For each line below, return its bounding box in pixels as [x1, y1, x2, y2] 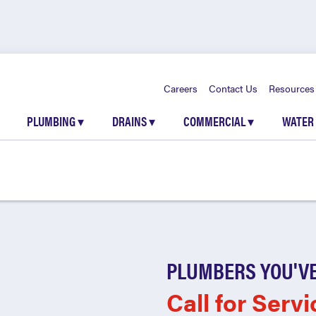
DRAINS [112, 112, 149, 130]
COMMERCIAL [183, 112, 248, 130]
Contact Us [209, 81, 257, 95]
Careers [164, 81, 197, 95]
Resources [269, 81, 315, 95]
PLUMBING [27, 112, 78, 130]
